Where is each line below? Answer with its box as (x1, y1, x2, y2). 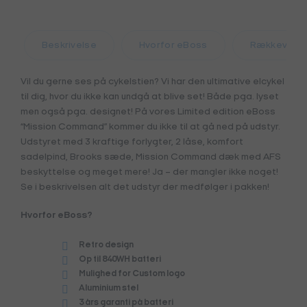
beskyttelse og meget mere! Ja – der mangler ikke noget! (20, 167, 278, 178)
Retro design (78, 241, 134, 249)
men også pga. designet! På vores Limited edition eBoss (20, 107, 275, 118)
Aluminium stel (78, 284, 138, 293)
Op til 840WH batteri (78, 255, 161, 264)
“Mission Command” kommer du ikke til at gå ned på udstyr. (20, 122, 280, 133)
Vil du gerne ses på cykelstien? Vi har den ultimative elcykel (20, 77, 284, 88)
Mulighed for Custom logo (78, 269, 185, 278)
